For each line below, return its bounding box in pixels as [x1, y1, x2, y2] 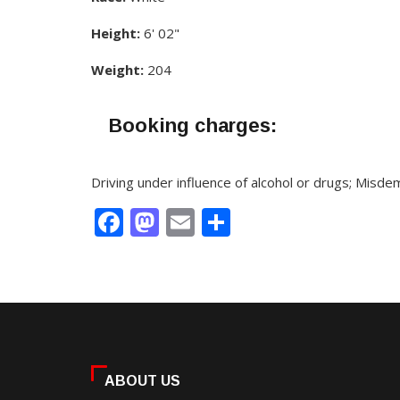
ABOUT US [104, 372, 180, 388]
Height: [91, 23, 140, 42]
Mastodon [159, 202, 294, 241]
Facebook [123, 202, 249, 241]
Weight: [91, 60, 144, 79]
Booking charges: [109, 113, 277, 137]
